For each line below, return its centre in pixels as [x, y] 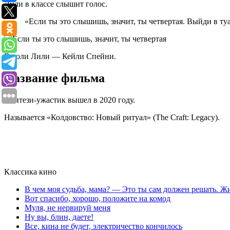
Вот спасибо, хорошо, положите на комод [98, 198]
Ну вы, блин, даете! [59, 217]
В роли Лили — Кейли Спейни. [60, 56]
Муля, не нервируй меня [68, 207]
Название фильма [54, 78]
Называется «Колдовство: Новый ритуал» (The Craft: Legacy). [112, 117]
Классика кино [30, 171]
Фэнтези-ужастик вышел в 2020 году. [70, 100]
